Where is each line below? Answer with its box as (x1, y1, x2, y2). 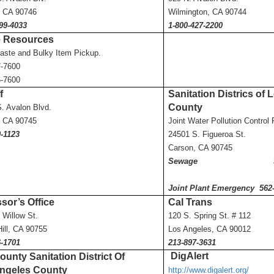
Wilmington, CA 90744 (168, 7, 246, 17)
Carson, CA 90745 (168, 143, 232, 152)
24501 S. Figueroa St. (168, 130, 246, 139)
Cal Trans (168, 197, 212, 207)
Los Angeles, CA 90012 (168, 224, 251, 234)
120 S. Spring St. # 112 (168, 211, 251, 220)
